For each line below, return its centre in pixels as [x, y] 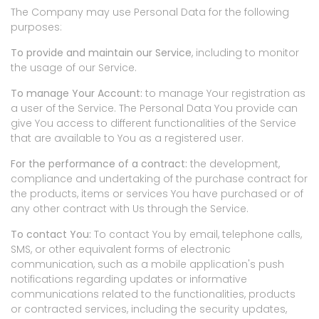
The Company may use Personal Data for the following [150, 12]
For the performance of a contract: [99, 164]
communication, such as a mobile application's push [147, 265]
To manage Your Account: [77, 94]
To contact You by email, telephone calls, [197, 235]
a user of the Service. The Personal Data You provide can [154, 109]
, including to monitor [245, 53]
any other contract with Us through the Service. [130, 209]
